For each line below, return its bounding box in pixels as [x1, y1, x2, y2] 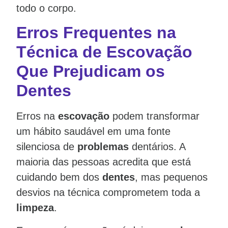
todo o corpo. [16, 2, 76, 14]
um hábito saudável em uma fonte [16, 126, 170, 137]
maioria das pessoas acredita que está [16, 156, 191, 168]
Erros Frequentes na [16, 23, 176, 42]
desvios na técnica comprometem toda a [16, 187, 200, 198]
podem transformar [109, 110, 199, 122]
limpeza [16, 202, 54, 214]
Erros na [16, 110, 58, 122]
